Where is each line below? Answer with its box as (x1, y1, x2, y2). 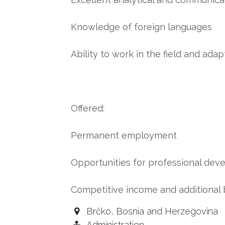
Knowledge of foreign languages (71, 22, 212, 32)
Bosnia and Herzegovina (116, 206, 218, 216)
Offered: (71, 103, 107, 114)
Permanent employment (71, 130, 177, 141)
